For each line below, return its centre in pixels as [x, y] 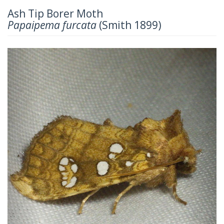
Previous [43, 54]
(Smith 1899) [129, 25]
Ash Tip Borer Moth [55, 13]
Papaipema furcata [52, 25]
